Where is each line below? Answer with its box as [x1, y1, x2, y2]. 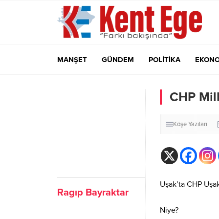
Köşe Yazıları [173, 120, 207, 128]
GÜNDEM [102, 55, 134, 64]
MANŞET [57, 55, 87, 64]
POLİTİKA [149, 55, 180, 64]
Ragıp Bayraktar [57, 186, 129, 198]
